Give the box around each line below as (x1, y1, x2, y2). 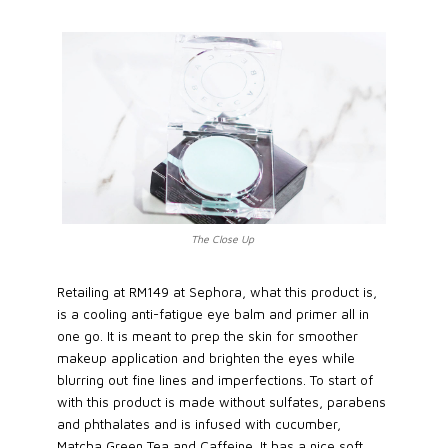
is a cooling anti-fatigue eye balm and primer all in (56, 306, 369, 323)
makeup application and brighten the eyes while (56, 350, 355, 367)
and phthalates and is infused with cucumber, (56, 416, 341, 433)
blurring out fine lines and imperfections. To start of (56, 372, 373, 389)
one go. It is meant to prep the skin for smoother (56, 328, 358, 345)
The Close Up (190, 232, 254, 245)
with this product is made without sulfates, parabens (56, 394, 386, 411)
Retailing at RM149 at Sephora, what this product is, (56, 284, 377, 301)
